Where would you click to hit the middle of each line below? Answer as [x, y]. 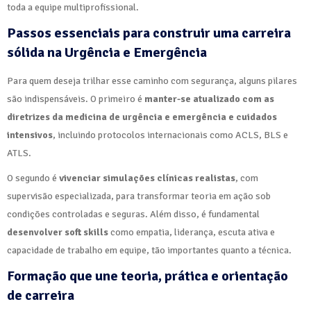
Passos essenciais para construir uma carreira [149, 33]
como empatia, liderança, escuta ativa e [192, 232]
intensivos [30, 135]
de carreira [41, 295]
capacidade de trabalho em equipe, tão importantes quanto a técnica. [149, 250]
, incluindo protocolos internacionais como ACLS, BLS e [170, 135]
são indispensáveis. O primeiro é [76, 99]
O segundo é [33, 178]
